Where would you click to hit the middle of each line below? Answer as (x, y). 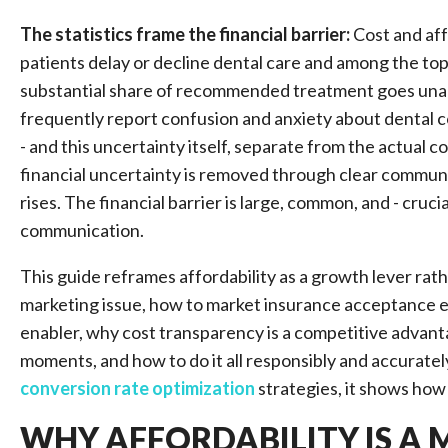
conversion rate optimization (137, 388)
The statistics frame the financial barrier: (185, 34)
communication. (82, 230)
